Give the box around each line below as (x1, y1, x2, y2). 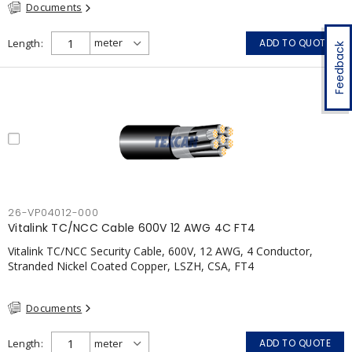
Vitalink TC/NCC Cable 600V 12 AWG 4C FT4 (8, 219, 255, 236)
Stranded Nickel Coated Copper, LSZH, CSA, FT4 (8, 258, 254, 273)
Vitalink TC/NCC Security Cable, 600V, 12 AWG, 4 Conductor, (8, 243, 313, 258)
